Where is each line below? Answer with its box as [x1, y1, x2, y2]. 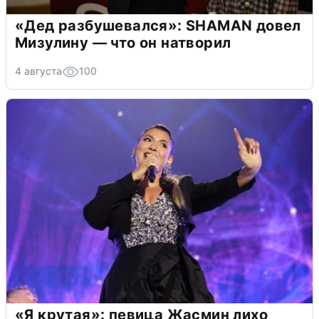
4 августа [15, 65, 62, 78]
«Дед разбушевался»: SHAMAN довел [15, 17, 301, 35]
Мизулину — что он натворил [15, 34, 231, 52]
